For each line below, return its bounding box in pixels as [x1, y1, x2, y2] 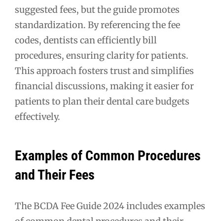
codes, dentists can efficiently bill [15, 34, 157, 46]
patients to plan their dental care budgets [15, 95, 189, 107]
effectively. [15, 110, 60, 122]
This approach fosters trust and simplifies [15, 65, 194, 76]
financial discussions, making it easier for [15, 80, 194, 92]
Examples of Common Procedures [15, 147, 201, 164]
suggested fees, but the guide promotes [15, 3, 180, 15]
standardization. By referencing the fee [15, 19, 180, 31]
